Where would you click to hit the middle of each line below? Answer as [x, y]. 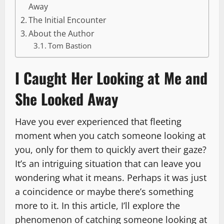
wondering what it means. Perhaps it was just [111, 178]
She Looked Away [66, 99]
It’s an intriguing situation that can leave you [108, 164]
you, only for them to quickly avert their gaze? [111, 150]
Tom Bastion [69, 46]
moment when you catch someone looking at [110, 136]
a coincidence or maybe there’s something [104, 192]
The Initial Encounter [68, 20]
